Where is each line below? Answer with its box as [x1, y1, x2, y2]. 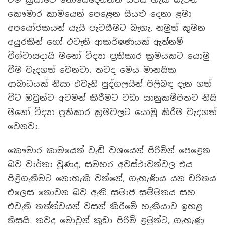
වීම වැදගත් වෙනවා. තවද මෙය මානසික [8, 65, 176, 75]
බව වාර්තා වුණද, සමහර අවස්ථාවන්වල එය [8, 159, 193, 170]
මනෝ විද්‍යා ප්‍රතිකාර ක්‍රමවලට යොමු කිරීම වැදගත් [8, 107, 216, 118]
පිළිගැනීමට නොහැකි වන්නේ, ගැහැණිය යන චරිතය [8, 173, 216, 184]
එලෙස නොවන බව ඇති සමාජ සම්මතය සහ [8, 187, 195, 198]
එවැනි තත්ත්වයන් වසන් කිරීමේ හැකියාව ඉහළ [8, 201, 202, 212]
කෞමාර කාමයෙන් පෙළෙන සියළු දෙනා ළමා [8, 9, 192, 19]
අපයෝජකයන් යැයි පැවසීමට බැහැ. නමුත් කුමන [8, 23, 205, 33]
